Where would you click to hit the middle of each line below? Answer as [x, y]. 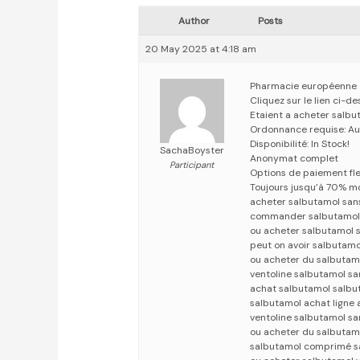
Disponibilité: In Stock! [300, 144]
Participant [192, 165]
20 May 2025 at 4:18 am [201, 49]
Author [194, 21]
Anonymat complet [295, 159]
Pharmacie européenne [304, 86]
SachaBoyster [192, 151]
